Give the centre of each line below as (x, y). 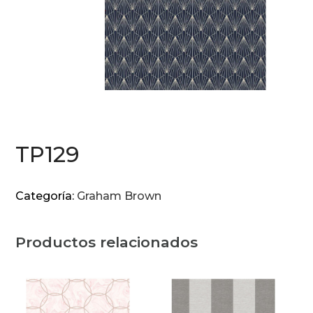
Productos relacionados (107, 242)
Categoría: (46, 196)
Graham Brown (119, 196)
